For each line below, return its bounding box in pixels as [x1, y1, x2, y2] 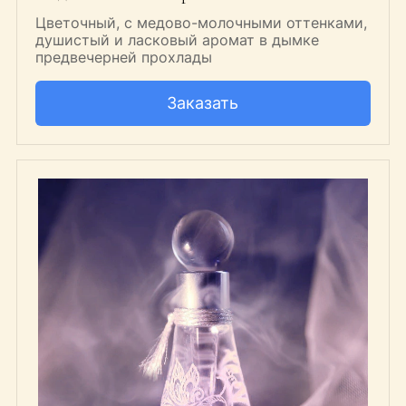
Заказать [167, 93, 239, 113]
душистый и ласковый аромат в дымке [34, 31, 319, 50]
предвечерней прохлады [34, 48, 212, 67]
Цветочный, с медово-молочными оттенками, [34, 14, 367, 33]
